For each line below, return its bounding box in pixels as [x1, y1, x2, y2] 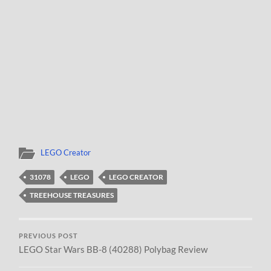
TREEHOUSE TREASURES [30, 190, 114, 200]
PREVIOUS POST [19, 232, 79, 240]
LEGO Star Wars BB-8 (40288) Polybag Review [19, 243, 208, 255]
